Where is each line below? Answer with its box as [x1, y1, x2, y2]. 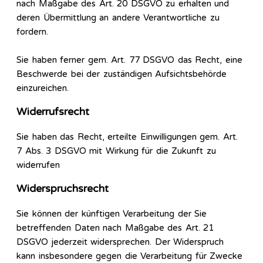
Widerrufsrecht [16, 106, 89, 119]
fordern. [16, 26, 48, 37]
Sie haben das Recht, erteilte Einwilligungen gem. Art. [16, 131, 238, 142]
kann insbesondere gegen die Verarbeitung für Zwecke [16, 250, 242, 261]
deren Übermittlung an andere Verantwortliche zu [16, 12, 220, 23]
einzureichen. [16, 82, 69, 93]
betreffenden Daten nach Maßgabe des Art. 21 [16, 222, 214, 233]
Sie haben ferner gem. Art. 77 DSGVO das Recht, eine [16, 54, 242, 65]
